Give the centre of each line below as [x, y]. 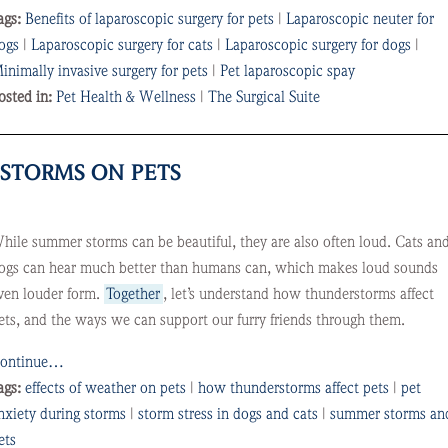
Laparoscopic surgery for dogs [317, 45]
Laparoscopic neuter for [359, 19]
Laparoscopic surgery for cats [121, 45]
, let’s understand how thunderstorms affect [298, 294]
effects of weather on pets [105, 388]
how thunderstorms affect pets [293, 388]
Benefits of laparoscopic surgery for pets [149, 19]
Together [133, 294]
